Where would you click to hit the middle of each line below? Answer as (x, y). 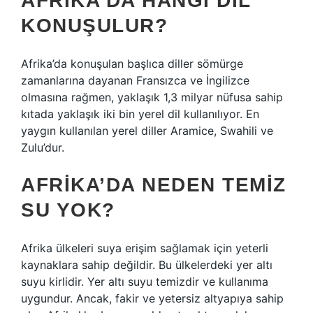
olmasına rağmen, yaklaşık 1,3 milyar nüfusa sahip (152, 97)
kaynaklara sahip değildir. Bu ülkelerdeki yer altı (147, 265)
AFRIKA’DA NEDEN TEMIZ (154, 185)
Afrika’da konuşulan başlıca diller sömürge (132, 64)
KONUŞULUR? (94, 26)
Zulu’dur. (43, 147)
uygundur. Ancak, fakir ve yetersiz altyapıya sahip (152, 298)
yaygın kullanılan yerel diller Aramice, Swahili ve (147, 131)
